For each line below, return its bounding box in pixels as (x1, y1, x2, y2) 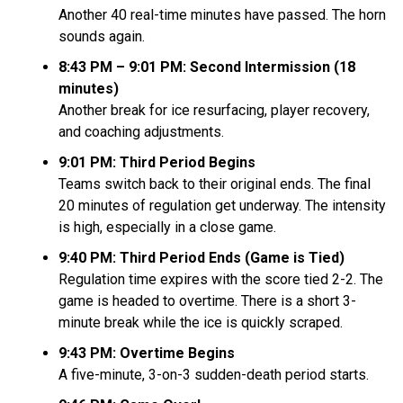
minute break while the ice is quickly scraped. (58, 313, 343, 331)
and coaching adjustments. (58, 122, 224, 140)
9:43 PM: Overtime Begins (58, 344, 235, 362)
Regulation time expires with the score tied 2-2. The (58, 270, 383, 288)
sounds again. (58, 27, 145, 45)
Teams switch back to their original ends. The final (58, 175, 371, 193)
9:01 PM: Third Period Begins (58, 153, 255, 171)
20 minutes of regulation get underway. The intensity (58, 196, 386, 214)
